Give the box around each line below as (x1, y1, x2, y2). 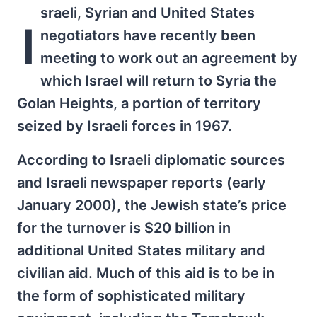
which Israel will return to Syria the (40, 72, 277, 89)
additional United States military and (17, 242, 265, 259)
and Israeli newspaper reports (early (17, 174, 266, 191)
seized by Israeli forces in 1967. (17, 117, 232, 134)
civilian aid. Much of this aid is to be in (17, 265, 275, 282)
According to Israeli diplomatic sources (17, 151, 285, 168)
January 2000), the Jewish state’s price (17, 197, 287, 214)
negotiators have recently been (40, 27, 255, 44)
